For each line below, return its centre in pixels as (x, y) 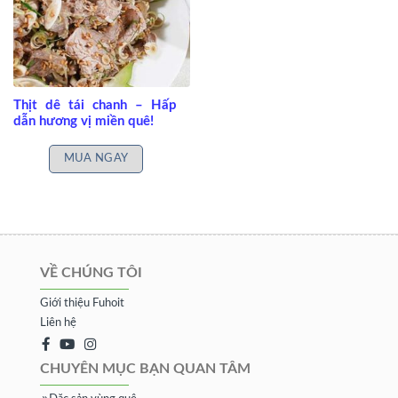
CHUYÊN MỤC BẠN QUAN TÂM (145, 369)
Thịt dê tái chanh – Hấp (95, 106)
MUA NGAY (96, 158)
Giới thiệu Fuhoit (82, 304)
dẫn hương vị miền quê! (83, 122)
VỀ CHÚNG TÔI (91, 273)
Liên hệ (58, 323)
